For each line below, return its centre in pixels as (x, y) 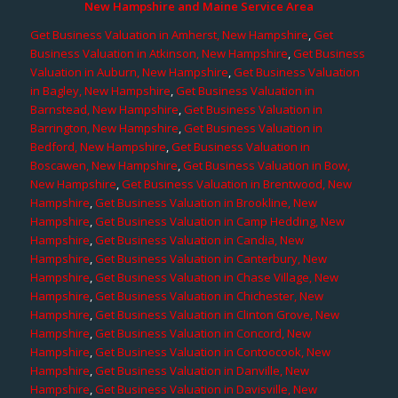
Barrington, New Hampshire (104, 127)
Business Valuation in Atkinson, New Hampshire (159, 53)
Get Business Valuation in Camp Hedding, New (219, 221)
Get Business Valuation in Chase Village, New (216, 277)
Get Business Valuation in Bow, (266, 165)
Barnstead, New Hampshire (104, 109)
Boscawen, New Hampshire (103, 165)
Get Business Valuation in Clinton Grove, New (217, 314)
